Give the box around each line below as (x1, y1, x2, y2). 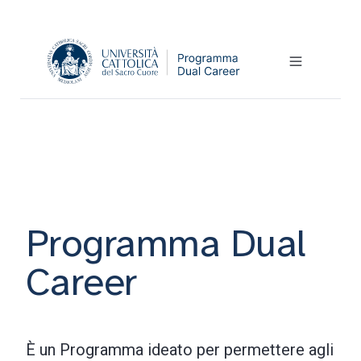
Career (26, 258, 137, 306)
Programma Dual (26, 219, 305, 268)
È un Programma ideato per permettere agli (26, 340, 334, 359)
